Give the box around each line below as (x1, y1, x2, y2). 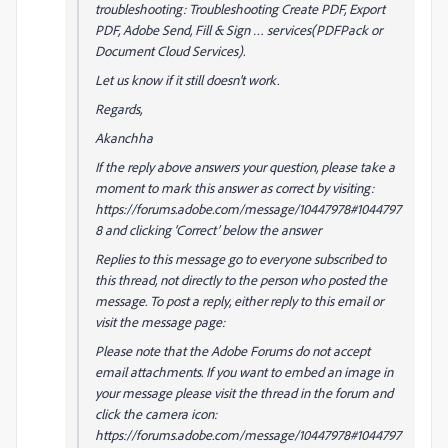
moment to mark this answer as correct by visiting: (95, 179, 374, 196)
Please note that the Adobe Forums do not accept (95, 342, 370, 359)
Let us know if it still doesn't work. (95, 71, 279, 88)
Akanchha (95, 129, 153, 146)
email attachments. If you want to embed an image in (95, 363, 393, 380)
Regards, (95, 100, 142, 117)
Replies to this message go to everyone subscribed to (95, 250, 386, 267)
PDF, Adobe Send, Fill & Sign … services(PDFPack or (95, 21, 382, 38)
